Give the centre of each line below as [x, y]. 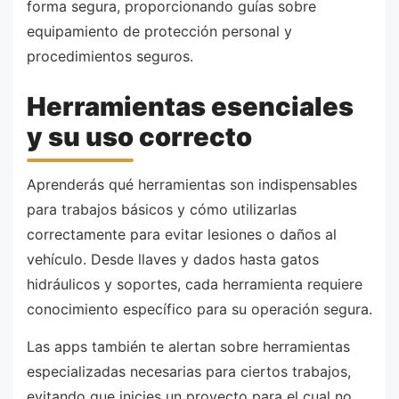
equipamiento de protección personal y [159, 32]
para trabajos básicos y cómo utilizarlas [162, 210]
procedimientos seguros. [110, 57]
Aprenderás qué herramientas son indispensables [192, 185]
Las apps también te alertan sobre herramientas [188, 347]
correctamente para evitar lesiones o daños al [182, 235]
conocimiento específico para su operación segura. [199, 309]
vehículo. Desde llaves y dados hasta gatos [173, 260]
